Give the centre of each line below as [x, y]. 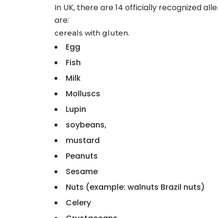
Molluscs [83, 93]
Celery [78, 202]
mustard [83, 140]
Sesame [82, 171]
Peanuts [82, 156]
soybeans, [86, 125]
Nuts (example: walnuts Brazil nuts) [135, 187]
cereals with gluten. [92, 33]
